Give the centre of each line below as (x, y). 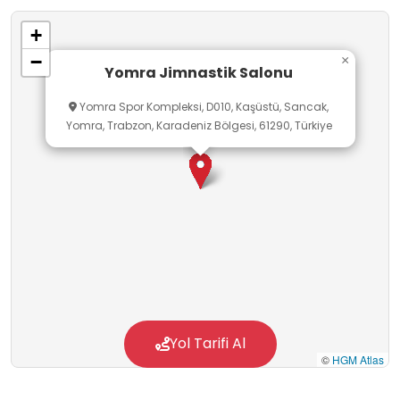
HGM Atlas (358, 360)
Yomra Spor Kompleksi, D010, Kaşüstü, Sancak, (203, 107)
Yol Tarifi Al (207, 344)
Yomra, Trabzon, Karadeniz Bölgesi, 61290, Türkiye (199, 126)
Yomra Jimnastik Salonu (199, 72)
